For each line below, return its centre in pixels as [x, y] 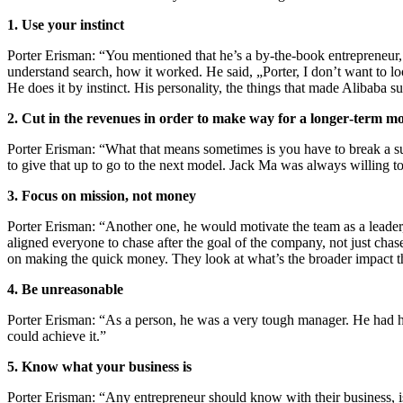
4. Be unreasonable [65, 289]
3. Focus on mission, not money [102, 195]
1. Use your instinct [66, 24]
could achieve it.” [57, 336]
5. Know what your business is [99, 366]
